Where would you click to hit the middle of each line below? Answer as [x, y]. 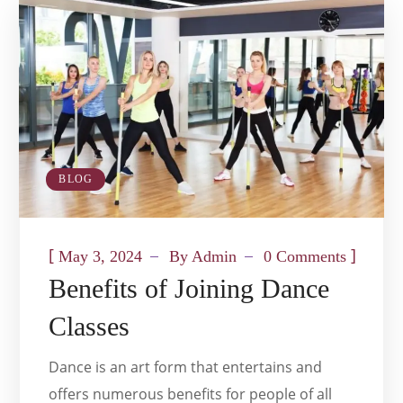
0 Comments [305, 256]
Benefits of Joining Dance [189, 288]
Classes [90, 326]
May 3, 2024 [101, 256]
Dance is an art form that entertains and [186, 367]
